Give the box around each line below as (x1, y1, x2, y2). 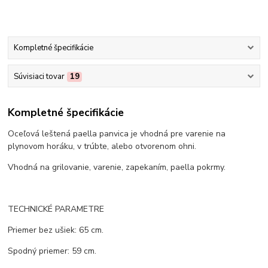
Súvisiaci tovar (13, 71, 65, 82)
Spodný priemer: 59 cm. (8, 245, 97, 257)
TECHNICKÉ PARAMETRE (8, 203, 105, 215)
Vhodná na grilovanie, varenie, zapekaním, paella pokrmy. (8, 162, 226, 173)
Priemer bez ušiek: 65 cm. (8, 224, 104, 236)
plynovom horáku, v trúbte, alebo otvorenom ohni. (8, 141, 197, 153)
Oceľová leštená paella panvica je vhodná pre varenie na (8, 128, 226, 140)
